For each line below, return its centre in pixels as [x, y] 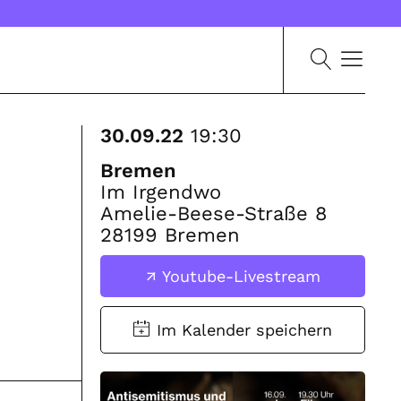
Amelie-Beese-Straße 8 [213, 213]
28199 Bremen [170, 235]
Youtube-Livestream [241, 276]
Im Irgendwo [160, 192]
